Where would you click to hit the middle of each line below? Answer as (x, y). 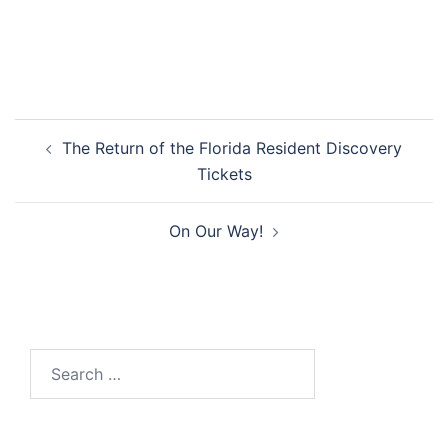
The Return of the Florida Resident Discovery (232, 148)
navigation (75, 160)
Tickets (224, 174)
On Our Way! (216, 231)
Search (55, 361)
